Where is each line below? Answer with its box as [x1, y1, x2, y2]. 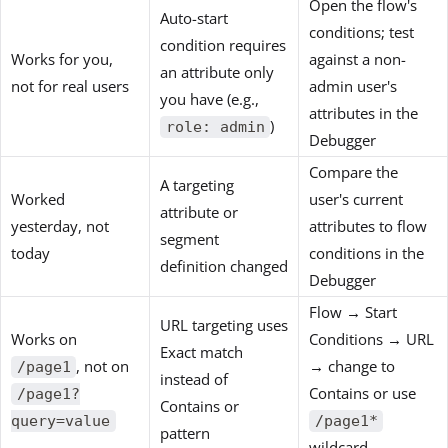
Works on [11, 329, 77, 350]
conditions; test [309, 22, 414, 43]
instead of [160, 369, 228, 390]
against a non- [309, 49, 406, 70]
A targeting [160, 175, 234, 196]
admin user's [309, 76, 397, 97]
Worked [11, 189, 65, 210]
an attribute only [160, 62, 274, 83]
